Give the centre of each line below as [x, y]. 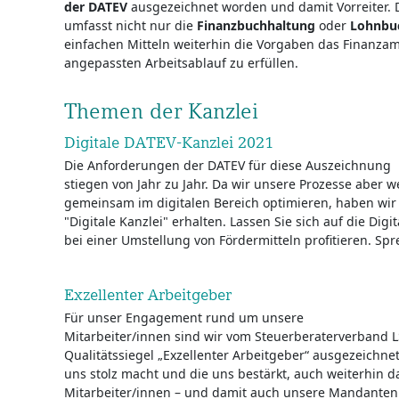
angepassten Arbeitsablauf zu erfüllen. [181, 63]
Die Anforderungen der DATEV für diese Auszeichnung [228, 165]
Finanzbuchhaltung [256, 25]
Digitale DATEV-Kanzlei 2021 [169, 142]
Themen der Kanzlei [161, 111]
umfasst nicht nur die [130, 25]
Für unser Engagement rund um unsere [184, 318]
